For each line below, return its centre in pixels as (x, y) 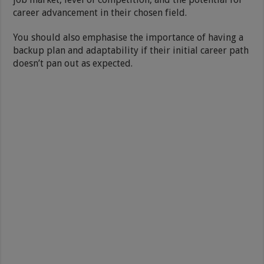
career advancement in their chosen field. (100, 12)
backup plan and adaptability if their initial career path (131, 50)
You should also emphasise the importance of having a (128, 37)
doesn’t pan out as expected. (73, 63)
